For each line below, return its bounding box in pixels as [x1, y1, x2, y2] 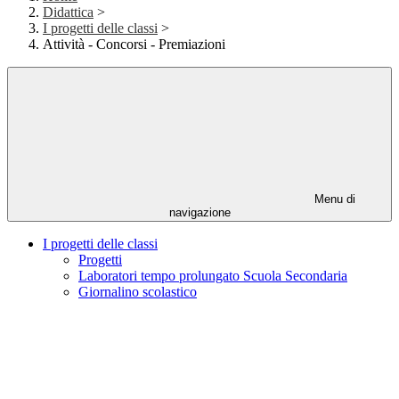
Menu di [311, 192, 355, 207]
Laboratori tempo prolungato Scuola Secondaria [78, 268, 347, 284]
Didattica [43, 4, 94, 20]
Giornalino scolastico [78, 284, 197, 300]
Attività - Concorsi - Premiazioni [43, 37, 225, 53]
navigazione [168, 206, 231, 220]
